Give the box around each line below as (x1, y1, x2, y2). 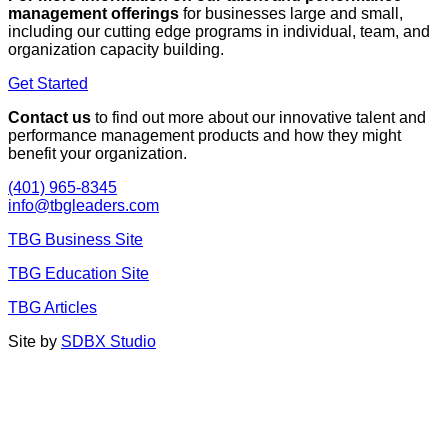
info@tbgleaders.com (8, 196, 159, 214)
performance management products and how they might (8, 126, 401, 144)
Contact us (8, 108, 91, 126)
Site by (8, 332, 61, 350)
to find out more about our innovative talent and (91, 108, 426, 126)
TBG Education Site (8, 264, 149, 282)
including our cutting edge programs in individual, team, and (8, 22, 430, 40)
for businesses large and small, (179, 4, 403, 22)
